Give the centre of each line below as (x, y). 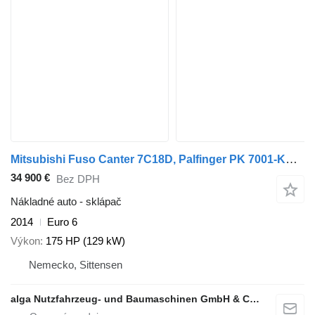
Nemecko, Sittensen (76, 264)
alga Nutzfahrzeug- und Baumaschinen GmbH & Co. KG (255, 298)
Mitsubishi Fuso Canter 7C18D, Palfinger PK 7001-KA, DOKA (291, 160)
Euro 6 (62, 222)
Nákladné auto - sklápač (66, 202)
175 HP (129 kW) (85, 240)
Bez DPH (78, 179)
